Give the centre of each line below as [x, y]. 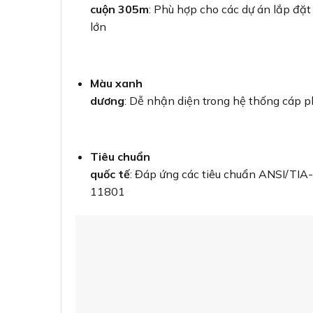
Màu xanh [116, 83]
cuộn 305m [119, 9]
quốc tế [110, 174]
